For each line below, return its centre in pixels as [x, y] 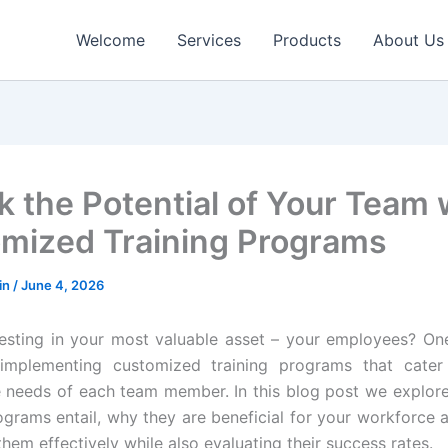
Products [307, 40]
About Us [408, 40]
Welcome [110, 40]
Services [209, 40]
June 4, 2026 [62, 285]
